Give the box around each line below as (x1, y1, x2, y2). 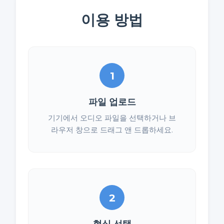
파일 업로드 (88, 96, 136, 107)
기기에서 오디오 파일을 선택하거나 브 (48, 113, 176, 123)
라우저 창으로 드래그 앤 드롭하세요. (51, 125, 173, 135)
